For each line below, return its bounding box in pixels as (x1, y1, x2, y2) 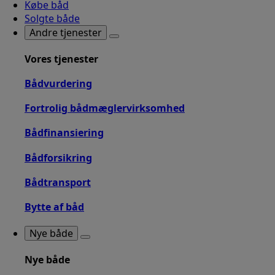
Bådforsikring (25, 150, 92, 165)
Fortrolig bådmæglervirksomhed (25, 101, 185, 115)
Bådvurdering (25, 76, 92, 90)
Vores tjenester (25, 52, 98, 66)
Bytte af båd (25, 200, 84, 214)
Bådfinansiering (25, 126, 104, 140)
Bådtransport (25, 175, 91, 189)
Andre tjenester (29, 26, 102, 40)
